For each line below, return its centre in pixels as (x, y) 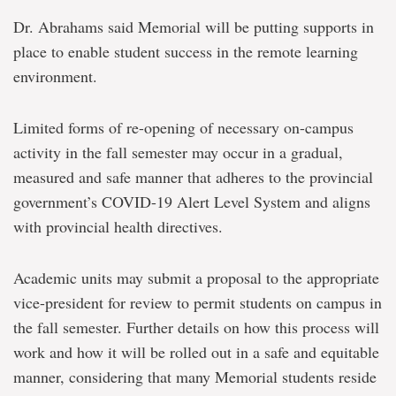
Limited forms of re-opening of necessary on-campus (183, 127)
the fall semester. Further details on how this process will (196, 327)
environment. (55, 76)
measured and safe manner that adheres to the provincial (193, 177)
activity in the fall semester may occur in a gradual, (178, 152)
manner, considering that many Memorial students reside (195, 377)
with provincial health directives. (118, 226)
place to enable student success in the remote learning (186, 51)
